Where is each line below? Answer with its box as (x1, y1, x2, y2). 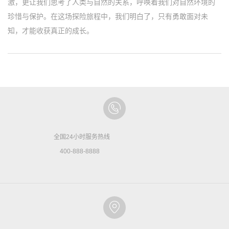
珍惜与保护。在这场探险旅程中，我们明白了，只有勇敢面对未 (8, 12, 208, 21)
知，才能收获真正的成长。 (8, 27, 94, 35)
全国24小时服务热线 (8, 133, 110, 141)
